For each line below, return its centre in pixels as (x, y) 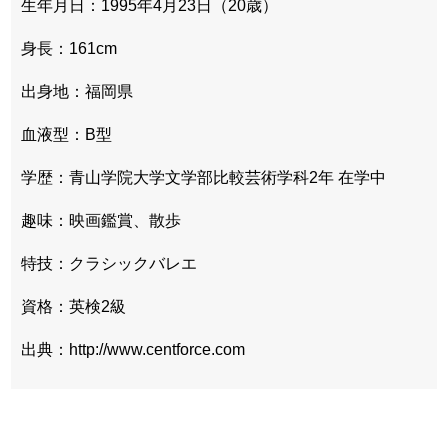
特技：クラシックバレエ (109, 263)
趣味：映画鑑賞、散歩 (101, 220)
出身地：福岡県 (77, 91)
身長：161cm (69, 48)
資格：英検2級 (73, 306)
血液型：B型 (66, 134)
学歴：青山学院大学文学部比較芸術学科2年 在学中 (203, 177)
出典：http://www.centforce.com (133, 349)
